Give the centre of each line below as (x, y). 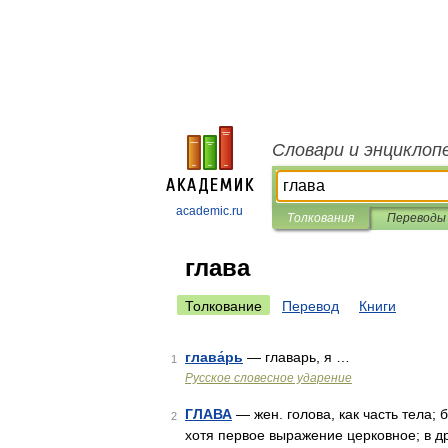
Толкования (320, 218)
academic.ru (209, 211)
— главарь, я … (296, 357)
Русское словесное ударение (268, 378)
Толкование (223, 306)
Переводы (416, 218)
